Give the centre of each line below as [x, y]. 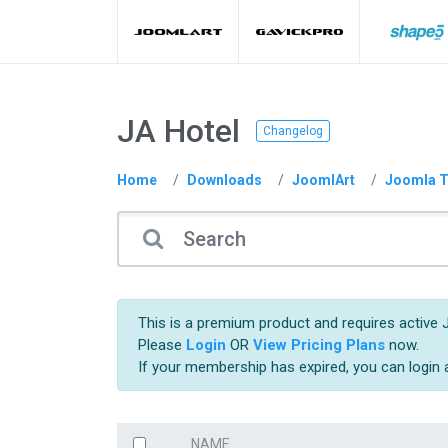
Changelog [293, 131]
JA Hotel [178, 131]
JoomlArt [323, 180]
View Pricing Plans [319, 345]
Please [162, 345]
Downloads [224, 180]
